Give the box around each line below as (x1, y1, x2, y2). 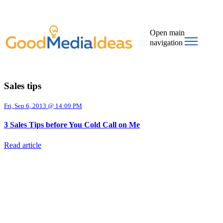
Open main (150, 28, 185, 37)
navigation (150, 38, 183, 47)
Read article (4, 141, 41, 150)
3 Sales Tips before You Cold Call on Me (4, 120, 140, 129)
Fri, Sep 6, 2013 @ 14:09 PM (4, 102, 82, 110)
